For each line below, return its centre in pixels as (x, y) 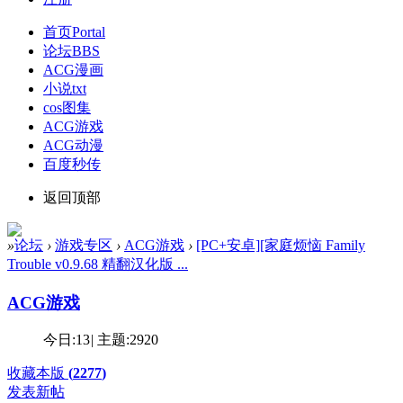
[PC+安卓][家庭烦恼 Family (281, 245)
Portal (89, 31)
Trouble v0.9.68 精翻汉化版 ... (98, 264)
